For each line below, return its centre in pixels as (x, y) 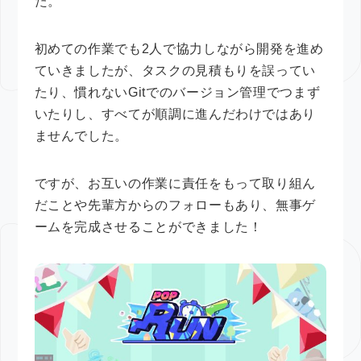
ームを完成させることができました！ (148, 226)
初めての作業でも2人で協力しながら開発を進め (179, 48)
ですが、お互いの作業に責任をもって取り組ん (175, 183)
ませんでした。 (81, 135)
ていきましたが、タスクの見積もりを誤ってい (175, 70)
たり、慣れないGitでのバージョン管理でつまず (177, 92)
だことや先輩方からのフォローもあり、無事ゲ (175, 205)
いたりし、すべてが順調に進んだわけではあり (175, 114)
